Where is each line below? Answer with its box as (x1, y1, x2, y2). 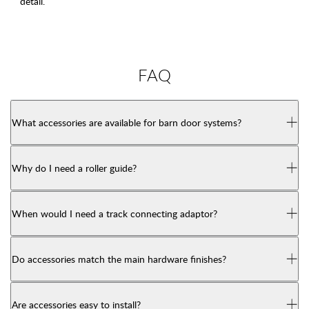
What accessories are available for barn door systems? (12, 116, 241, 129)
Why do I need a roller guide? (12, 161, 137, 175)
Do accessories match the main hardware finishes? (12, 252, 226, 266)
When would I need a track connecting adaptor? (12, 207, 217, 220)
